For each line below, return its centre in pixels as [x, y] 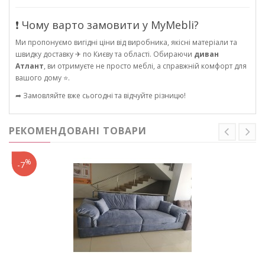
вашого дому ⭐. [43, 78]
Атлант [30, 66]
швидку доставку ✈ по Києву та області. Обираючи [105, 54]
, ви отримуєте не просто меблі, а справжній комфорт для [145, 66]
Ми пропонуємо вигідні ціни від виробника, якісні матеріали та [126, 43]
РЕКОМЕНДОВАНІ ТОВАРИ [78, 131]
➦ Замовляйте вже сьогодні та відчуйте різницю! [101, 96]
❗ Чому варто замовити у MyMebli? [107, 25]
